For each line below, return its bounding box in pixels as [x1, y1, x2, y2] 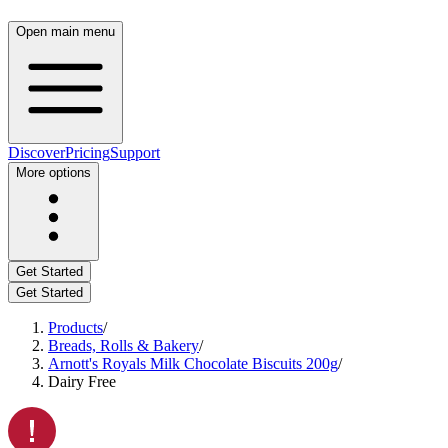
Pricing [65, 144, 110, 161]
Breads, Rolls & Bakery [48, 337, 199, 354]
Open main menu [16, 24, 115, 39]
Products [48, 319, 103, 336]
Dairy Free [48, 373, 116, 390]
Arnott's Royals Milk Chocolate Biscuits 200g [48, 355, 338, 372]
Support [110, 144, 160, 161]
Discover [8, 144, 65, 161]
